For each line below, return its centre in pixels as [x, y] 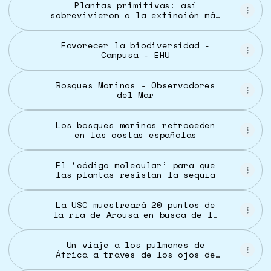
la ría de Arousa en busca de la [135, 214]
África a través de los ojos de [135, 254]
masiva [135, 24]
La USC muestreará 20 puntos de [135, 205]
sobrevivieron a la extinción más [135, 15]
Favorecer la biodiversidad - [135, 45]
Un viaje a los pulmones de [135, 245]
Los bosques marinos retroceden [135, 125]
